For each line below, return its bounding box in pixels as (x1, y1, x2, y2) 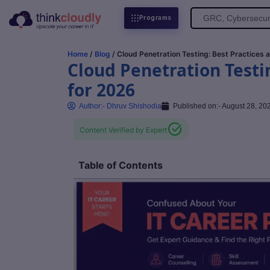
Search (189, 12, 221, 22)
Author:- (79, 102, 105, 110)
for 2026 (67, 78, 135, 101)
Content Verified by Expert (80, 125, 167, 134)
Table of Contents (78, 159, 163, 171)
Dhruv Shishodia (105, 102, 162, 110)
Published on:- (173, 102, 221, 110)
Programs (139, 14, 172, 22)
